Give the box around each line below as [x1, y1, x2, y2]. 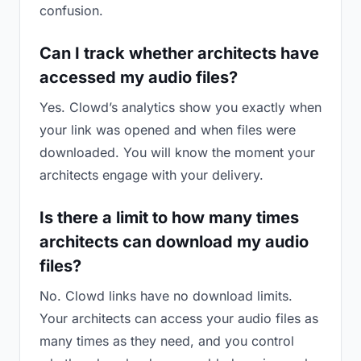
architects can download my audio [39, 232, 309, 251]
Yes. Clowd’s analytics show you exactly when [39, 99, 322, 115]
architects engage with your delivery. [39, 167, 263, 183]
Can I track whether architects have [39, 44, 319, 63]
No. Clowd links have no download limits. [39, 288, 293, 304]
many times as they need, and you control [39, 333, 294, 349]
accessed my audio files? [39, 68, 238, 87]
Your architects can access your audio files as [39, 310, 318, 326]
